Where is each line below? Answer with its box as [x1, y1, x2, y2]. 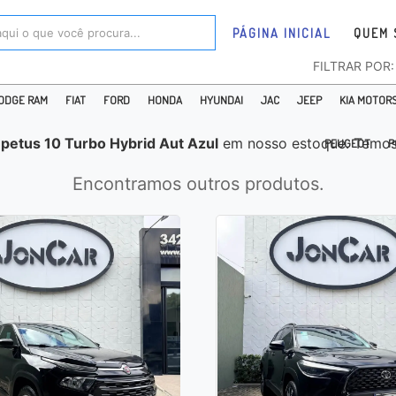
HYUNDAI [199, 93, 243, 107]
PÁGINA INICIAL [232, 25, 331, 41]
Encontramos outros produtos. [72, 173, 324, 194]
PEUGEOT [324, 136, 370, 150]
